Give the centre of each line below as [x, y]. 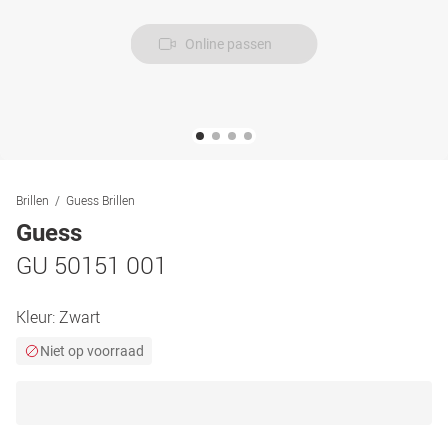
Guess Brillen [100, 200]
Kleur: [37, 317]
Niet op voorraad [92, 351]
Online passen [228, 44]
